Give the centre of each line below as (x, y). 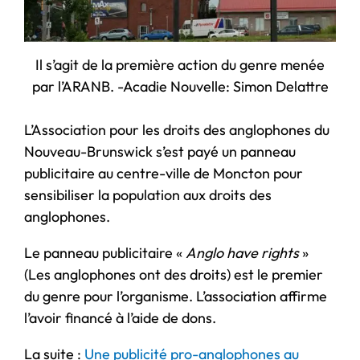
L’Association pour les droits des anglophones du (177, 129)
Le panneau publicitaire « (105, 252)
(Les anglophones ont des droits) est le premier (174, 274)
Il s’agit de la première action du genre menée (180, 64)
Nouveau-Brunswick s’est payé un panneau (160, 151)
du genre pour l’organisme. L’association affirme (176, 296)
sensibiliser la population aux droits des (148, 194)
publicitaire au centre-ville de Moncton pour (164, 173)
